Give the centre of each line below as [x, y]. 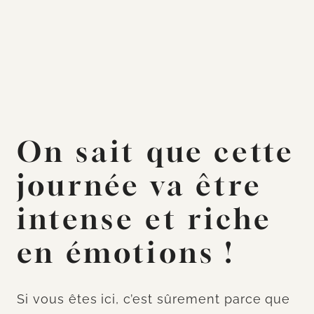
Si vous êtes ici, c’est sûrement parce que [154, 299]
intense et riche [145, 219]
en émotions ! [126, 253]
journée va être [140, 185]
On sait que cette [156, 152]
